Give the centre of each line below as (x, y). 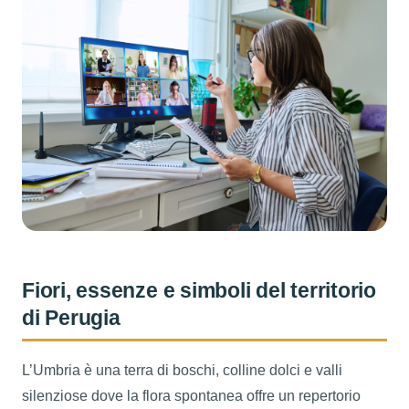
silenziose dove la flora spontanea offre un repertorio (191, 395)
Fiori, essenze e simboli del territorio (199, 290)
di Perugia (71, 317)
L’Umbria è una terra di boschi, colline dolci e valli (182, 370)
